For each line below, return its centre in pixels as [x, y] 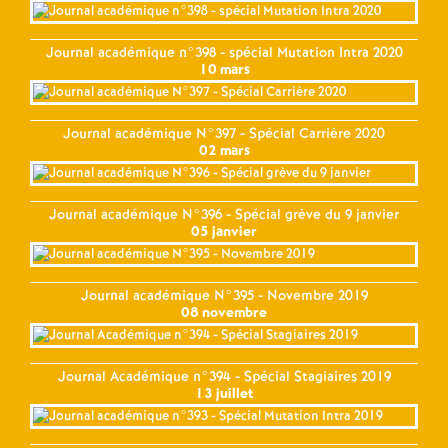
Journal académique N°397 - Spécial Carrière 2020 [224, 133]
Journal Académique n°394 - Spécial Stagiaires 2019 [224, 376]
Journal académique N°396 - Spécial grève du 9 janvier [224, 214]
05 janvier [224, 231]
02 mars [224, 150]
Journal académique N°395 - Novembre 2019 [224, 295]
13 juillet [224, 393]
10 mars [224, 69]
